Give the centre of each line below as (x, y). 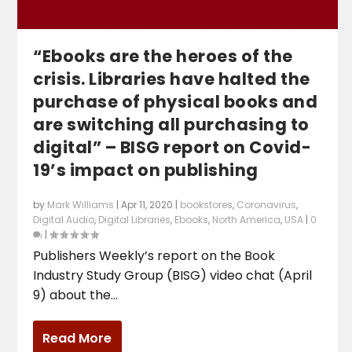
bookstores (207, 205)
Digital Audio (64, 220)
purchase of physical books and (176, 102)
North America (247, 220)
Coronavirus (267, 205)
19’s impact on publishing (146, 170)
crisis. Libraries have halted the (172, 79)
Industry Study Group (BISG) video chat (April (173, 276)
